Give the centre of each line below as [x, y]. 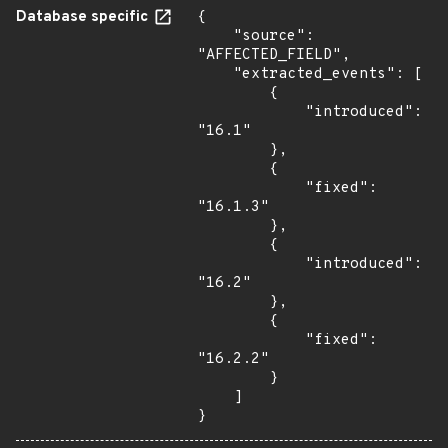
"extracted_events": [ [215, 74]
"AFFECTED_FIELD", [273, 55]
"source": [215, 36]
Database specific [84, 17]
